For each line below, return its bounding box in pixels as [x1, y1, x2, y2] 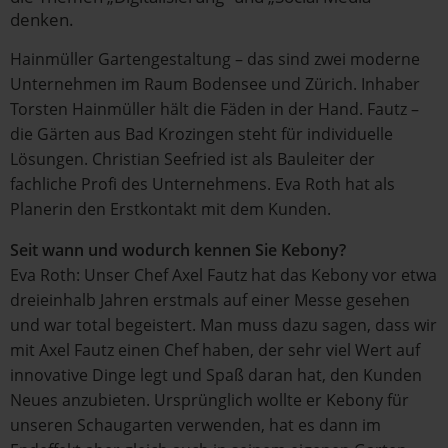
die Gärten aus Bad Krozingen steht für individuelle [10, 123, 393, 145]
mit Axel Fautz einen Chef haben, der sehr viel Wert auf [10, 339, 420, 361]
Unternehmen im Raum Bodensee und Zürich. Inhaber [10, 73, 420, 95]
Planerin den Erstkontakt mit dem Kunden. [10, 198, 331, 220]
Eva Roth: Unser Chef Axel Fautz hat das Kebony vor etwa [10, 264, 437, 286]
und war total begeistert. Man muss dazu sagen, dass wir [10, 314, 437, 336]
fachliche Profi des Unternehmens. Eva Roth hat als [10, 173, 395, 195]
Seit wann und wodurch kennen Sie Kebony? [10, 239, 350, 261]
